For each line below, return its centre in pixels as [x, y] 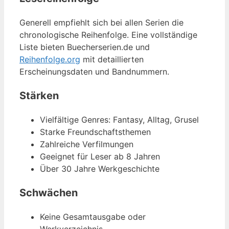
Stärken [39, 95]
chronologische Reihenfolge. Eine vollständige [108, 35]
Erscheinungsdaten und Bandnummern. [94, 71]
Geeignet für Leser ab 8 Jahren [100, 156]
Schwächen [49, 192]
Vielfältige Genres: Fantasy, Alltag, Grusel [119, 119]
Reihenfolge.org [50, 59]
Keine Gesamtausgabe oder [93, 216]
